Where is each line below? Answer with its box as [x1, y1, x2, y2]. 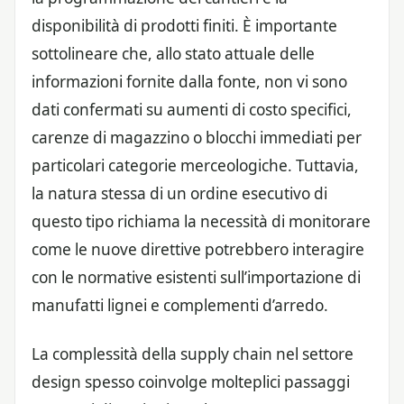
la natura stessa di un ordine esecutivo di [32, 182, 327, 204]
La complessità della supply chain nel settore [32, 343, 353, 364]
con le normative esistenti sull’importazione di [32, 266, 361, 288]
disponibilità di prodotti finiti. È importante [32, 14, 337, 36]
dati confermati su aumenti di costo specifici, [32, 98, 352, 120]
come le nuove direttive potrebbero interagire [32, 238, 364, 260]
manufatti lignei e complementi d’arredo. [32, 294, 328, 316]
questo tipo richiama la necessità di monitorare [32, 210, 371, 232]
